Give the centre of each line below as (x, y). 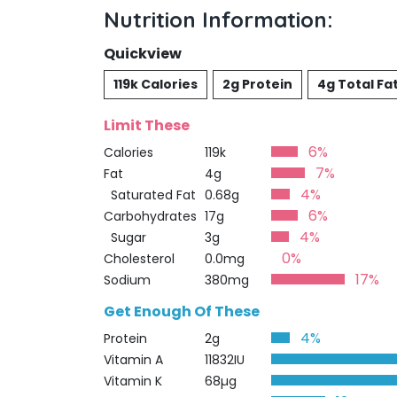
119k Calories (156, 84)
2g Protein (257, 84)
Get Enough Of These (182, 311)
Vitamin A (133, 360)
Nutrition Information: (218, 19)
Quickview (143, 54)
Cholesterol (139, 259)
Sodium (127, 280)
